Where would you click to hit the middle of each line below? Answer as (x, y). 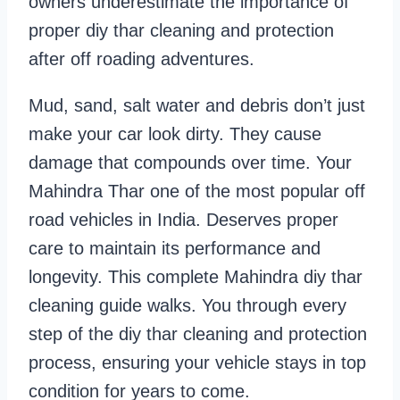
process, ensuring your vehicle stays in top (197, 363)
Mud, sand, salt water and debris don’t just (197, 106)
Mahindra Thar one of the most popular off (197, 192)
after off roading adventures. (142, 59)
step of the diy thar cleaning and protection (198, 334)
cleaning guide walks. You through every (187, 306)
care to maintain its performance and (175, 249)
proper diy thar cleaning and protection (181, 31)
